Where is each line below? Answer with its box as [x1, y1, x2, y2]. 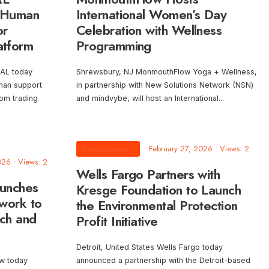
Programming [76, 36, 151, 56]
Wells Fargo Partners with [76, 165, 220, 184]
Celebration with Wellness [76, 20, 222, 40]
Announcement [82, 143, 134, 155]
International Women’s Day [76, 5, 227, 25]
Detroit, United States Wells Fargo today [76, 243, 223, 252]
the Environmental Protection [76, 196, 238, 216]
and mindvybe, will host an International [76, 94, 219, 103]
